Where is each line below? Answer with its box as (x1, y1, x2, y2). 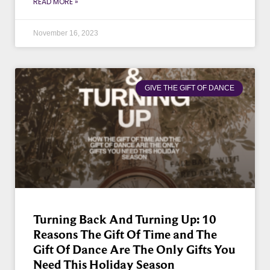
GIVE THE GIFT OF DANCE (144, 84, 234, 93)
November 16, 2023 (33, 29, 98, 38)
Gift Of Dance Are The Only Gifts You (33, 242, 236, 257)
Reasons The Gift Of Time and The (33, 227, 217, 242)
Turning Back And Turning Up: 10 (33, 212, 216, 227)
